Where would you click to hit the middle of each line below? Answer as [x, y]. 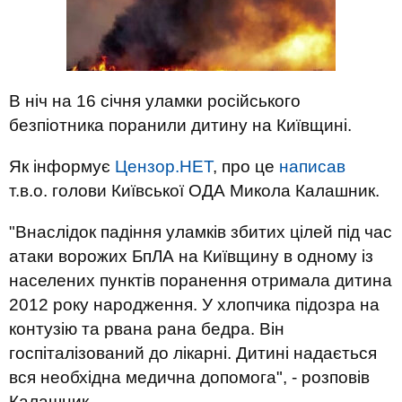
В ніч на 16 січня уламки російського [155, 101]
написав [312, 166]
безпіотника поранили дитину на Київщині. [180, 125]
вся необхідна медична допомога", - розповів [189, 377]
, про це [246, 166]
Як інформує [62, 166]
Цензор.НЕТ [164, 166]
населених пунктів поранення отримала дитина [201, 280]
